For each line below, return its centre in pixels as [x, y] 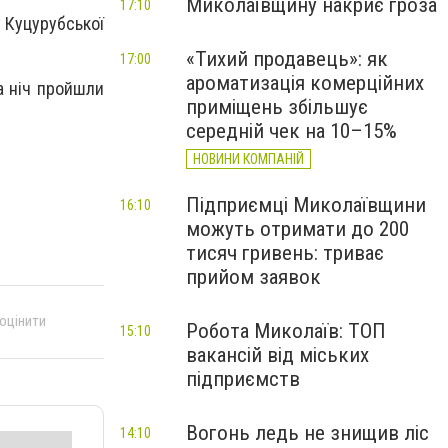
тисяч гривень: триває [285, 253]
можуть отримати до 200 [297, 229]
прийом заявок [253, 277]
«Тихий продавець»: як [287, 59]
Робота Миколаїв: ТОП [286, 331]
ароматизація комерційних [305, 83]
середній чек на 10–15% [291, 131]
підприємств [243, 379]
